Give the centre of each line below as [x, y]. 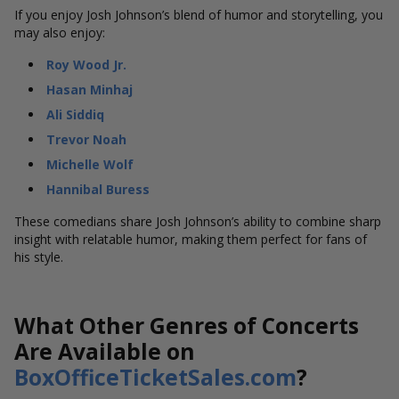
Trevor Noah [86, 139]
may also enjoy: [60, 33]
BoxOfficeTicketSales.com [155, 377]
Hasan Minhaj [90, 90]
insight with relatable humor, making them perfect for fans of [191, 239]
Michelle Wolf [90, 164]
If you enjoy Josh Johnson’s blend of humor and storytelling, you [199, 15]
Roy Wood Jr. [86, 65]
